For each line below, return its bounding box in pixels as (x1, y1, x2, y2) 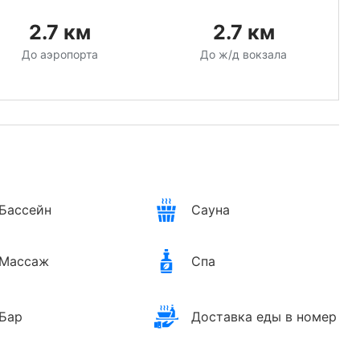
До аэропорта (21, 47, 98, 62)
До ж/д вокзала (200, 47, 288, 62)
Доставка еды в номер (191, 309, 337, 325)
